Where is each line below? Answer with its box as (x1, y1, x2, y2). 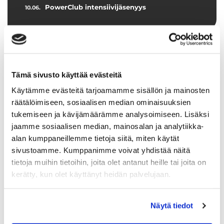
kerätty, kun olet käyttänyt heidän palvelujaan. (11, 169, 171, 178)
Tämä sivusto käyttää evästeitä (11, 70, 122, 78)
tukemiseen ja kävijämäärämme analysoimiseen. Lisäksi (11, 109, 209, 118)
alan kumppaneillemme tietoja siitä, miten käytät (11, 133, 179, 142)
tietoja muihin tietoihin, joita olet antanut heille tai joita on (11, 157, 206, 166)
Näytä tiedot (150, 201, 193, 210)
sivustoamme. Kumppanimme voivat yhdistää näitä (11, 145, 190, 154)
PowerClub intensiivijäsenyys (45, 3, 146, 11)
